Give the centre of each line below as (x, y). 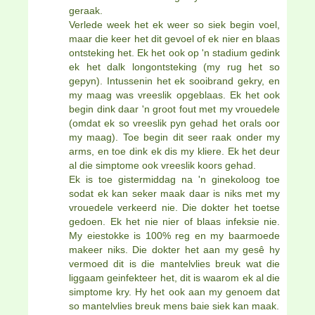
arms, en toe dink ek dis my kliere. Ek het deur (174, 152)
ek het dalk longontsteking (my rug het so (174, 67)
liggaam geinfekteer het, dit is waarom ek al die (174, 278)
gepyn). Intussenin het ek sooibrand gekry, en (174, 81)
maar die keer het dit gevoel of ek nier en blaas (174, 39)
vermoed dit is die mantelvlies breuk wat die (174, 264)
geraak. (86, 11)
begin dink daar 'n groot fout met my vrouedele (174, 109)
